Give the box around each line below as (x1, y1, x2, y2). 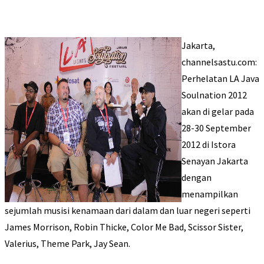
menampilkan (181, 188, 238, 200)
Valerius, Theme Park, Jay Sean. (5, 237, 130, 250)
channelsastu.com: (181, 56, 257, 68)
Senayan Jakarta (181, 155, 248, 167)
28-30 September (181, 122, 251, 134)
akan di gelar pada (181, 105, 254, 118)
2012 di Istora (181, 138, 236, 151)
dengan (181, 171, 212, 184)
